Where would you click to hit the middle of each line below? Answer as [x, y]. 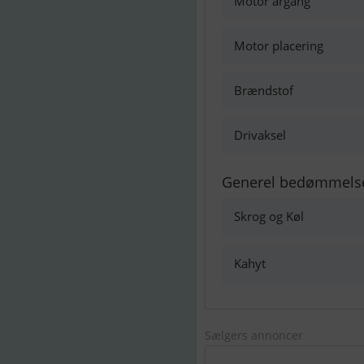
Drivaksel [260, 135]
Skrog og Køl [269, 216]
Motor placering [279, 45]
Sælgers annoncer [254, 335]
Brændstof [264, 90]
